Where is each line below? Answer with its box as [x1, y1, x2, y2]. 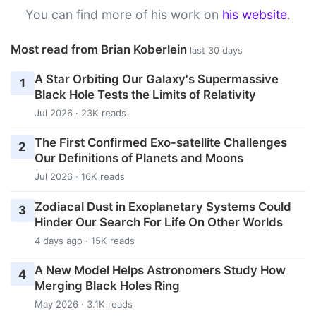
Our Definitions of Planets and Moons [34, 151, 243, 166]
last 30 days [190, 44, 243, 56]
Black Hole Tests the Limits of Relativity [34, 87, 256, 102]
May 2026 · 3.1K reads [34, 298, 133, 310]
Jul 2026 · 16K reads [34, 171, 125, 183]
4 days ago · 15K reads [34, 234, 135, 246]
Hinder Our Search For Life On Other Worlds [34, 214, 283, 229]
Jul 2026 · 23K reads [34, 107, 126, 119]
